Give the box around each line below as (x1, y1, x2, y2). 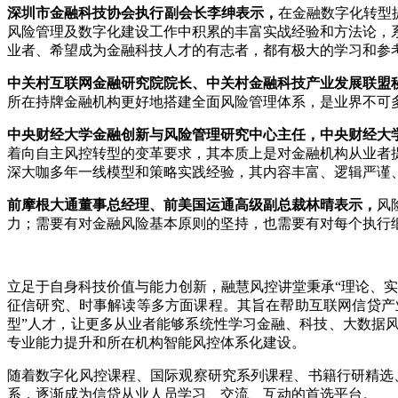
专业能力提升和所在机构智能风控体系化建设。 (7, 334, 306, 350)
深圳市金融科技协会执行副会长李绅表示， (7, 4, 278, 20)
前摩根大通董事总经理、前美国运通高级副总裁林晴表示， (7, 196, 377, 212)
